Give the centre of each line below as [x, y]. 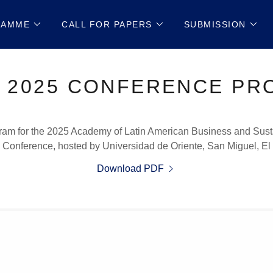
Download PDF [130, 168]
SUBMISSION [215, 24]
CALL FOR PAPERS [107, 24]
